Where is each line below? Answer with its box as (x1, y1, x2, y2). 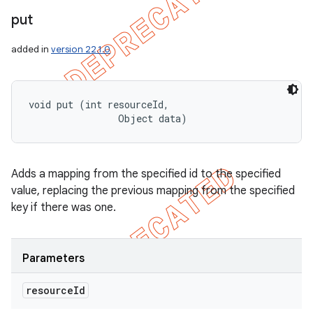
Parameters (22, 252, 85, 265)
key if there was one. (11, 201, 116, 214)
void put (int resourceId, (29, 98, 175, 111)
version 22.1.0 (51, 43, 110, 55)
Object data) (29, 112, 187, 125)
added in (11, 43, 51, 55)
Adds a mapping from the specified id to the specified (11, 167, 281, 181)
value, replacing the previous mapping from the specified (11, 184, 295, 198)
